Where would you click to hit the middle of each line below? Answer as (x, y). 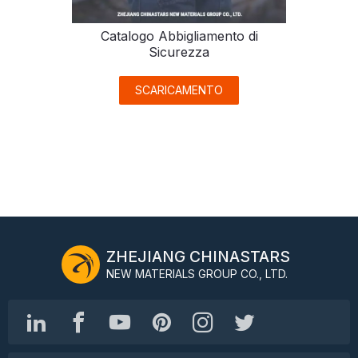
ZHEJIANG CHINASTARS (198, 257)
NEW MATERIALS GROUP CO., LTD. (197, 274)
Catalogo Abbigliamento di (179, 36)
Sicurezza (179, 52)
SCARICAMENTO (179, 89)
